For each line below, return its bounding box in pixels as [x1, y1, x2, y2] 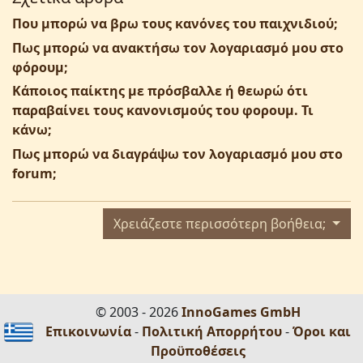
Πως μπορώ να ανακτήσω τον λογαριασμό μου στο [12, 38, 344, 57]
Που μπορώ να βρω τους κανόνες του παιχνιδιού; [12, 15, 338, 33]
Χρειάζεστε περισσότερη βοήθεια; [113, 214, 330, 233]
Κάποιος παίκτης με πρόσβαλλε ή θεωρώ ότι [12, 82, 308, 100]
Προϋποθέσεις [151, 342, 246, 360]
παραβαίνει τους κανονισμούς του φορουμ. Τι [12, 101, 314, 120]
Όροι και [293, 322, 351, 340]
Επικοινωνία [45, 322, 131, 340]
